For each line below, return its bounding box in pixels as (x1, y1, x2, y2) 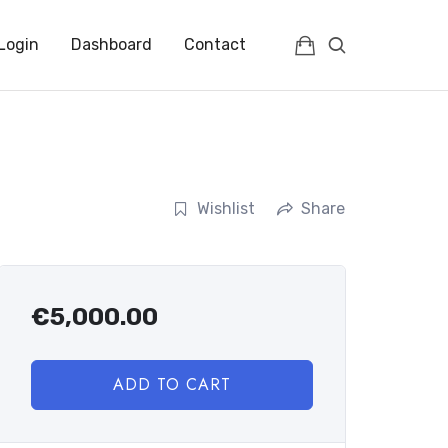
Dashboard (71, 35, 152, 54)
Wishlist (197, 198, 255, 218)
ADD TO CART (112, 372, 231, 396)
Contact (184, 35, 246, 54)
